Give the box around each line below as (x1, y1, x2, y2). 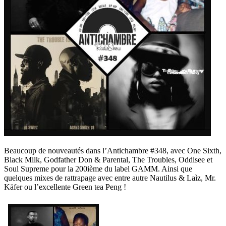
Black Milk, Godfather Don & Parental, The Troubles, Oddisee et (4, 155, 212, 164)
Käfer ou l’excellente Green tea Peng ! (4, 182, 126, 191)
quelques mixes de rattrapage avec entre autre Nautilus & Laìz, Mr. (4, 173, 216, 182)
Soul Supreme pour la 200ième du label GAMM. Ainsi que (4, 164, 192, 173)
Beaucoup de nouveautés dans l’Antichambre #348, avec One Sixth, (4, 146, 221, 155)
